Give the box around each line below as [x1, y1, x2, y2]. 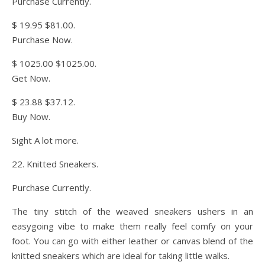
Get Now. [12, 72, 50, 84]
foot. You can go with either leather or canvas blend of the [12, 235, 253, 247]
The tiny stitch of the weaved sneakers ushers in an [12, 205, 253, 217]
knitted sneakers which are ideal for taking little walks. [12, 250, 230, 261]
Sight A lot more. [12, 134, 79, 146]
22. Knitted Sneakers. [12, 158, 98, 170]
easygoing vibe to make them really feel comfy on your [12, 220, 253, 232]
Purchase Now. [12, 34, 73, 46]
